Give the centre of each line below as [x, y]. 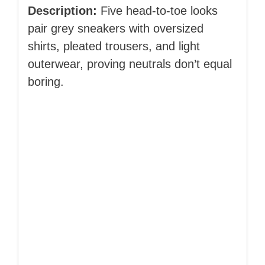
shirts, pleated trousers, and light [114, 46]
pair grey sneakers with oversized [116, 29]
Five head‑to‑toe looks [157, 11]
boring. [46, 82]
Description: [62, 11]
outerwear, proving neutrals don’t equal [130, 64]
